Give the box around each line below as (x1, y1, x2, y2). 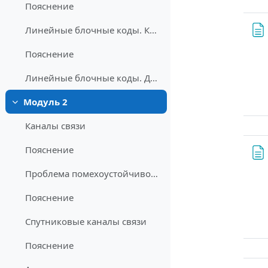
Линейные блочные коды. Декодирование (150, 72, 158, 84)
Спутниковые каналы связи (25, 215, 147, 228)
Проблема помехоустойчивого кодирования (151, 167, 159, 180)
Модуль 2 (23, 96, 68, 108)
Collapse (10, 101, 49, 114)
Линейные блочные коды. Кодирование (150, 24, 157, 36)
